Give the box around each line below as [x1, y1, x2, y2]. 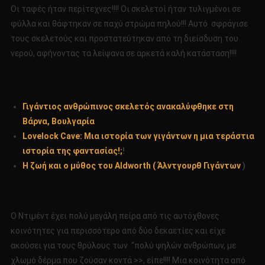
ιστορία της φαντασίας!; [22, 146, 122, 156]
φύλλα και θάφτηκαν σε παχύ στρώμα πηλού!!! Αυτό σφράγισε [10, 19, 248, 29]
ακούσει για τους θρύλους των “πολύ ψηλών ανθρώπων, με [10, 241, 236, 251]
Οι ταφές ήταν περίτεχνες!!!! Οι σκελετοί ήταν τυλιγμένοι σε [10, 4, 241, 14]
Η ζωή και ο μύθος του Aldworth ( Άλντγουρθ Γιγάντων [22, 161, 241, 171]
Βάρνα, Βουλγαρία [22, 117, 95, 127]
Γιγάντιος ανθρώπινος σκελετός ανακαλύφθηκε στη [22, 102, 234, 112]
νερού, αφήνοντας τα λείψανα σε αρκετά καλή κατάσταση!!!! [10, 49, 237, 59]
